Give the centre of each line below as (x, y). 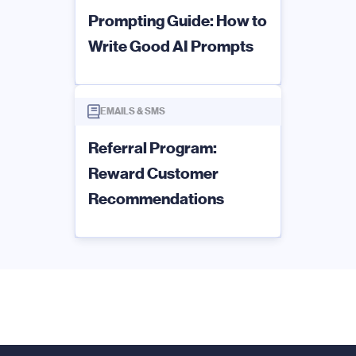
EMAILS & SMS (133, 111)
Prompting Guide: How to (178, 20)
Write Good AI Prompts (171, 46)
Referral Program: (153, 147)
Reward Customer (153, 173)
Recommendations (156, 198)
